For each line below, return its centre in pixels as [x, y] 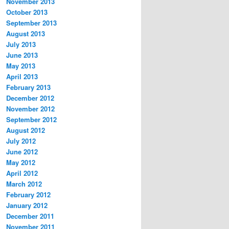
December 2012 [30, 98]
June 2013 [22, 55]
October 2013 [27, 12]
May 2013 [21, 66]
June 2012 [22, 152]
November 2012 [30, 109]
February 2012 [28, 195]
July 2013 [21, 44]
